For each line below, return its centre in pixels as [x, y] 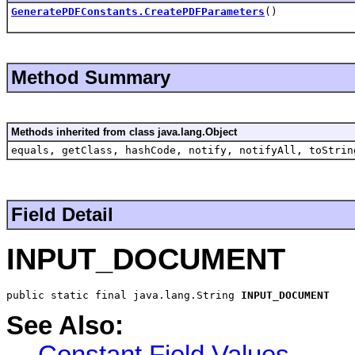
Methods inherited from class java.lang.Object [124, 132]
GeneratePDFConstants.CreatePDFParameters [138, 12]
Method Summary [91, 78]
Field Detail [62, 215]
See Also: [65, 325]
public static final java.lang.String [124, 295]
